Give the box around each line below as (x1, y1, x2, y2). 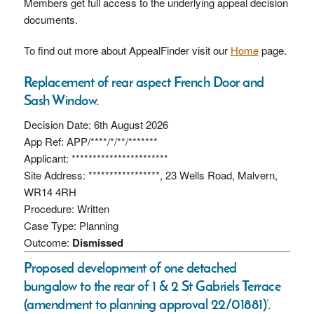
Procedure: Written (23, 200, 109, 216)
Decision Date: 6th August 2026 (23, 116, 168, 132)
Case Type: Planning (23, 217, 118, 233)
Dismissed (71, 234, 123, 250)
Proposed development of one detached (23, 258, 237, 277)
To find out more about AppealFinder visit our (23, 42, 231, 57)
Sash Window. (23, 90, 100, 109)
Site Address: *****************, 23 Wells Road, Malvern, (23, 167, 278, 182)
